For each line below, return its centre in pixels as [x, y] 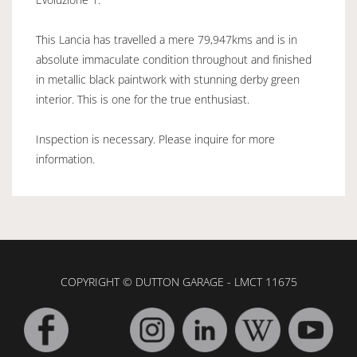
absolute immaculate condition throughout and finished [174, 59]
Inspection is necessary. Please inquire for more [155, 139]
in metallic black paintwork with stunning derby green [168, 79]
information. [65, 159]
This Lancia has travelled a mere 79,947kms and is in [167, 39]
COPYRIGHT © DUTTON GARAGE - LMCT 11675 [178, 281]
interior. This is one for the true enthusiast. [143, 99]
